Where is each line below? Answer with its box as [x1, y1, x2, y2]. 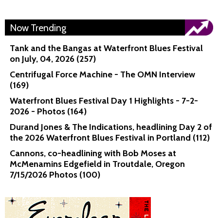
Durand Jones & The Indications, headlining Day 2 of [10, 122, 212, 133]
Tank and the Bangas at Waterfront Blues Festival [10, 43, 203, 54]
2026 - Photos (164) [10, 106, 87, 117]
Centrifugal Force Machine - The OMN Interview [10, 69, 195, 80]
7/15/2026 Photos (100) [10, 169, 100, 181]
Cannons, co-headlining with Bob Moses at [10, 148, 176, 159]
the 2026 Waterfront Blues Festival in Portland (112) [10, 132, 210, 144]
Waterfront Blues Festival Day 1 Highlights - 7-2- [10, 95, 198, 107]
